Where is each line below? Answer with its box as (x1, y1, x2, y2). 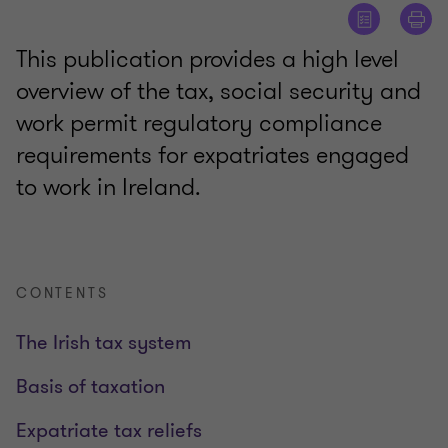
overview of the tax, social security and (16, 74, 421, 109)
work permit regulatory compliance (16, 106, 382, 141)
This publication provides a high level (16, 42, 399, 77)
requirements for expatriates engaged (16, 138, 409, 173)
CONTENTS (16, 284, 109, 304)
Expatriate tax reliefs (16, 417, 202, 445)
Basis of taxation (16, 373, 165, 401)
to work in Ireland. (16, 170, 201, 205)
